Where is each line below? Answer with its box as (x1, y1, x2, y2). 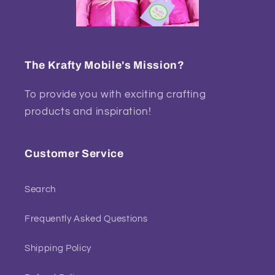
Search (25, 184, 56, 194)
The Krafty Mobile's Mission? (25, 59, 185, 71)
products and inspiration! (25, 106, 152, 117)
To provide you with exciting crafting (25, 88, 206, 99)
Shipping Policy (25, 242, 91, 253)
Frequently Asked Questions (25, 213, 148, 223)
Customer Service (25, 147, 124, 160)
